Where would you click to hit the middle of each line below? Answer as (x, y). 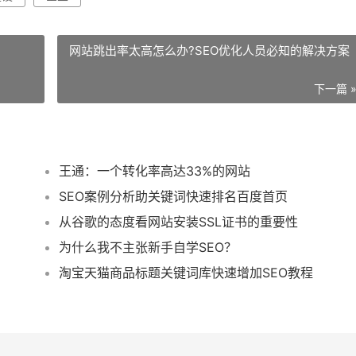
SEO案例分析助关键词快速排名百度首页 (174, 196)
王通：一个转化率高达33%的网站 (155, 171)
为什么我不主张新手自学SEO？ (148, 247)
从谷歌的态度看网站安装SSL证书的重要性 (179, 222)
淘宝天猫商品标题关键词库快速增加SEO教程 (186, 273)
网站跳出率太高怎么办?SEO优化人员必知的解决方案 (209, 50)
